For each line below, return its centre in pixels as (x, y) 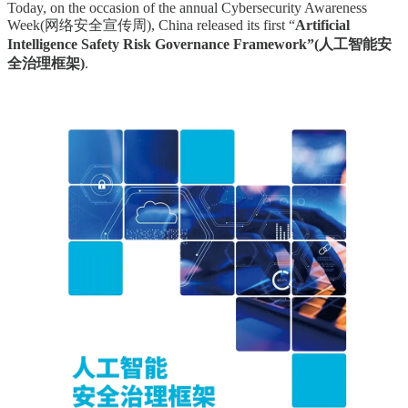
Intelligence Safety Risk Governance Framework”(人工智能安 (199, 44)
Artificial (322, 25)
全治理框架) (46, 63)
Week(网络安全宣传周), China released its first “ (151, 25)
